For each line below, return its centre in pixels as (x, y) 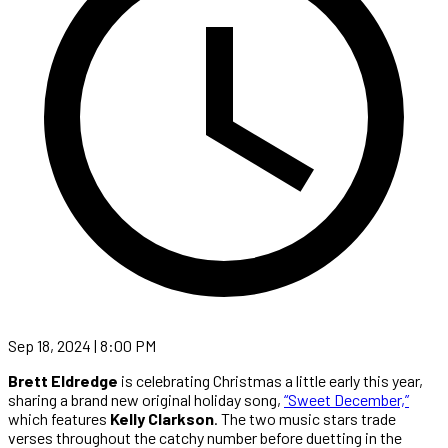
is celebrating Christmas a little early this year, (270, 380)
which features (59, 418)
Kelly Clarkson (162, 418)
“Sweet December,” (346, 399)
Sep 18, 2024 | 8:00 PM (82, 345)
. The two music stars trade (305, 418)
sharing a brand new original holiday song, (146, 399)
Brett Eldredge (63, 380)
